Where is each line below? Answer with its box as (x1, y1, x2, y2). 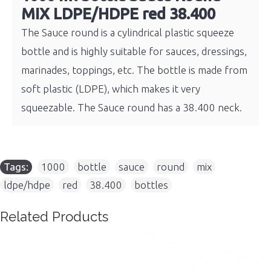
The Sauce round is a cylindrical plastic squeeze (21, 27, 234, 38)
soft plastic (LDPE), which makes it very (21, 83, 200, 94)
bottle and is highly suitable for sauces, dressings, (21, 45, 247, 57)
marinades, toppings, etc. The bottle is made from (21, 64, 247, 76)
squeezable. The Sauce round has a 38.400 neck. (21, 102, 242, 113)
